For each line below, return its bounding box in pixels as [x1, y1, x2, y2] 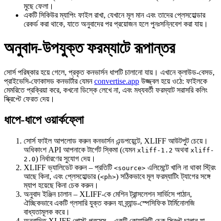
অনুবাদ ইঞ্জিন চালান [24, 189, 72, 198]
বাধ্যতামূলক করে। [24, 207, 70, 216]
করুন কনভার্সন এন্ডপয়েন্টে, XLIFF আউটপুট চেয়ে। [76, 136, 208, 145]
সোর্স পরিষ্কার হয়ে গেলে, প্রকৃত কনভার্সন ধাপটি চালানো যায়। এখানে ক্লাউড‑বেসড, [4, 68, 215, 76]
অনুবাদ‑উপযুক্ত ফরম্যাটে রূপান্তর [4, 39, 175, 57]
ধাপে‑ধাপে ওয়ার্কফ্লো [4, 113, 84, 126]
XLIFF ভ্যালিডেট [24, 163, 73, 172]
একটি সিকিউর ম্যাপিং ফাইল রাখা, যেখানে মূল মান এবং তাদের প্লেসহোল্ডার [24, 10, 205, 19]
